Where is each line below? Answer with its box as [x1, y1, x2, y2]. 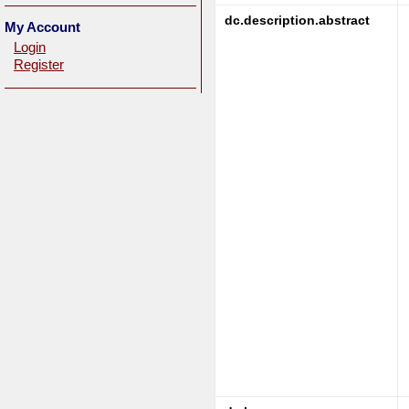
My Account [5, 19, 80, 35]
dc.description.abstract [225, 13, 370, 27]
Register [14, 58, 64, 72]
